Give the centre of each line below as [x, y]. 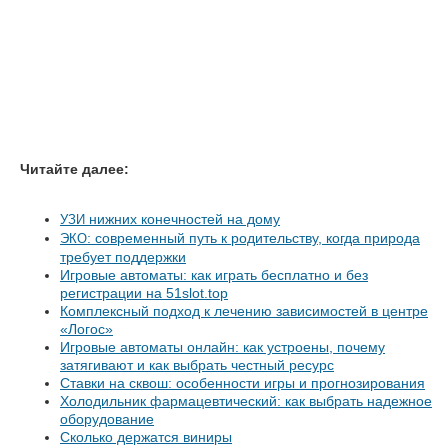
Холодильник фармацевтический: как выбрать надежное [246, 401]
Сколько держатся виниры [146, 437]
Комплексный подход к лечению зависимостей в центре [244, 311]
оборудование [107, 419]
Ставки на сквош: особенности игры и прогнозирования [242, 383]
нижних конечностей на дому [182, 219]
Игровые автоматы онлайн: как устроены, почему [222, 347]
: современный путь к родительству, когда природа [253, 238]
